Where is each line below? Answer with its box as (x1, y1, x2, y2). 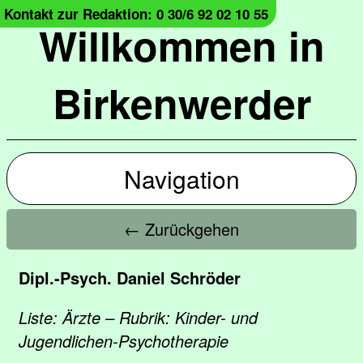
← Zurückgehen (124, 217, 239, 241)
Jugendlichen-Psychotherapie (19, 329, 228, 352)
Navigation (123, 161, 240, 196)
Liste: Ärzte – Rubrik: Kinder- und (19, 305, 258, 329)
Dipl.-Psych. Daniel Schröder (19, 266, 241, 289)
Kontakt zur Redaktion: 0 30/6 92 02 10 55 (4, 4, 268, 23)
